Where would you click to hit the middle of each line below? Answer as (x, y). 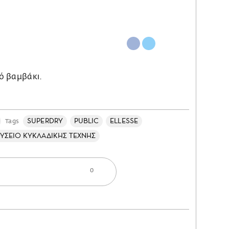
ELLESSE (124, 121)
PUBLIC (86, 121)
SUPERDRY (45, 121)
